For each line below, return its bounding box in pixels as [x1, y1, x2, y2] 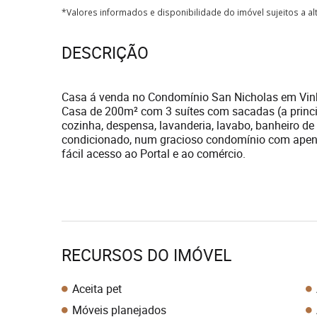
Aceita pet [72, 281, 122, 296]
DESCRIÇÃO [62, 42, 149, 64]
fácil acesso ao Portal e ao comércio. [62, 146, 246, 161]
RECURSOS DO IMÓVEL [62, 244, 231, 266]
